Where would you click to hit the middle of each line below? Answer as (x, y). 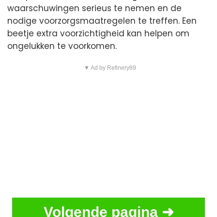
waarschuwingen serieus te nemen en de (94, 8)
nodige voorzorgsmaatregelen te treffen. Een (102, 21)
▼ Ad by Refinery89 (110, 68)
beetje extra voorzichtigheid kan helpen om (98, 34)
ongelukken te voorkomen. (62, 46)
